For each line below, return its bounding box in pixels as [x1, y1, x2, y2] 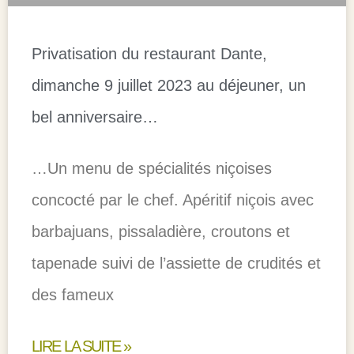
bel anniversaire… [32, 108, 158, 126]
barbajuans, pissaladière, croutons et [32, 223, 290, 241]
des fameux [32, 286, 114, 304]
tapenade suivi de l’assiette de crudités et [32, 254, 321, 273]
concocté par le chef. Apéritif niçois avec [32, 191, 314, 209]
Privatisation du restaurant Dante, [32, 45, 267, 63]
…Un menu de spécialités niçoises [32, 160, 272, 178]
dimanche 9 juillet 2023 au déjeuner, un [32, 77, 306, 95]
